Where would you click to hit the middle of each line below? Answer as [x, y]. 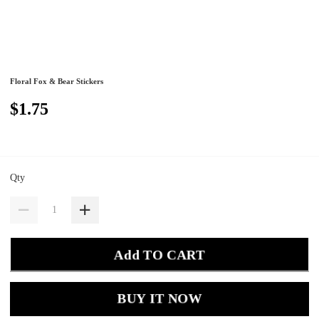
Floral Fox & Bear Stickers [57, 82]
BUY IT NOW [159, 299]
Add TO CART [159, 254]
